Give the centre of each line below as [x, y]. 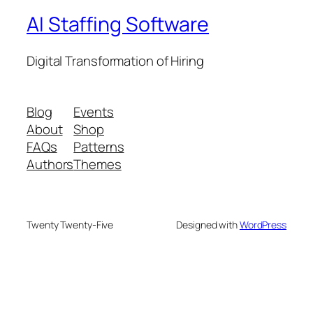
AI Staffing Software [118, 24]
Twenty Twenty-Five [70, 225]
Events [94, 112]
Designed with [208, 225]
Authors [50, 165]
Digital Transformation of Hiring [115, 60]
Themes [97, 165]
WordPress [263, 225]
